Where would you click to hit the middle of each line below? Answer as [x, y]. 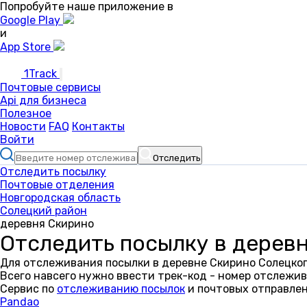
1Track [40, 74]
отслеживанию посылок [121, 289]
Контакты [98, 126]
